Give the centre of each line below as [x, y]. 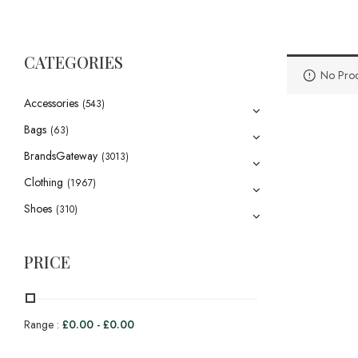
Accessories [51, 103]
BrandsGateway [61, 156]
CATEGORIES [74, 62]
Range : [43, 324]
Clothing [44, 182]
